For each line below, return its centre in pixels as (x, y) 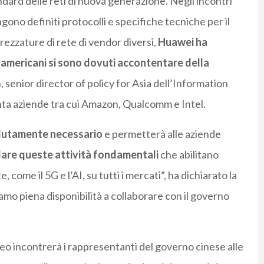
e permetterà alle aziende (161, 134)
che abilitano (188, 155)
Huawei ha (182, 42)
